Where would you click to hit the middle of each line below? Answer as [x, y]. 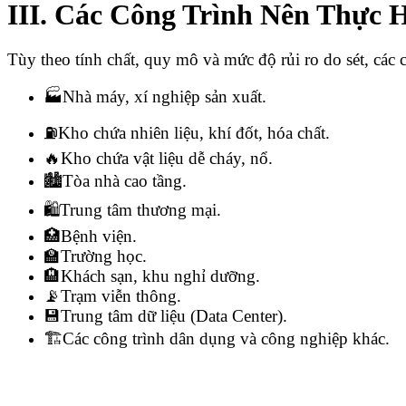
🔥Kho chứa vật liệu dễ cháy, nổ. [158, 158]
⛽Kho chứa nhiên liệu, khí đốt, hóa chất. [187, 132]
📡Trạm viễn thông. [112, 295]
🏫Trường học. [95, 256]
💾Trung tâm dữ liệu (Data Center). [165, 315]
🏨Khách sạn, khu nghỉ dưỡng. [152, 275]
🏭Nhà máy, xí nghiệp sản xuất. [155, 96]
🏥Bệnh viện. [90, 236]
